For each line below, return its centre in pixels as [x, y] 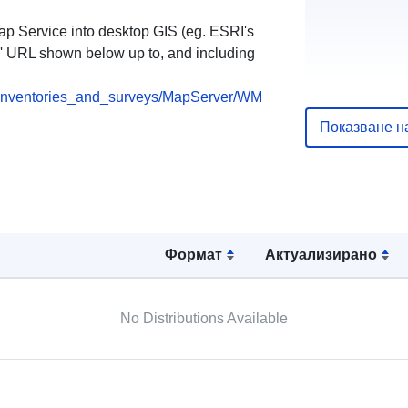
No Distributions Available [204, 318]
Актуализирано [321, 254]
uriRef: [339, 88]
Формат [193, 254]
